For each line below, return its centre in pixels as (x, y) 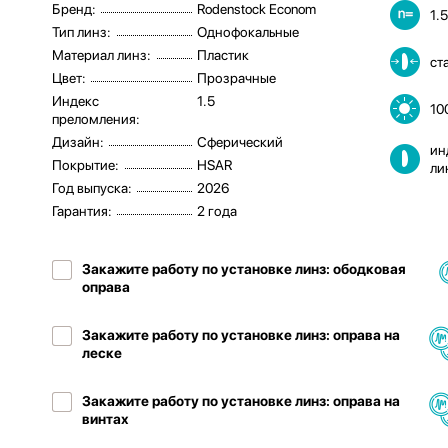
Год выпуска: (92, 188)
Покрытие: (85, 165)
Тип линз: (81, 32)
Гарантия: (82, 211)
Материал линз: (101, 55)
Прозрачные (236, 78)
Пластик (223, 55)
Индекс (75, 101)
